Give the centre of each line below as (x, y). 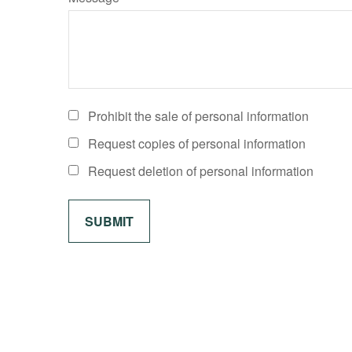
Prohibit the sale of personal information (198, 116)
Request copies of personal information (197, 143)
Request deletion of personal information (201, 171)
